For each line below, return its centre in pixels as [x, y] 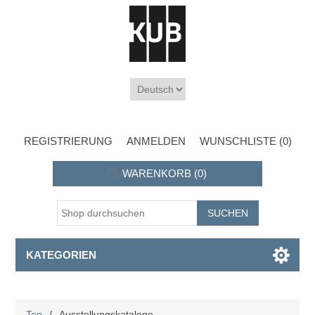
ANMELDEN [156, 141]
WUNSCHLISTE [238, 141]
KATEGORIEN [62, 255]
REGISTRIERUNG [68, 141]
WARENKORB [157, 173]
